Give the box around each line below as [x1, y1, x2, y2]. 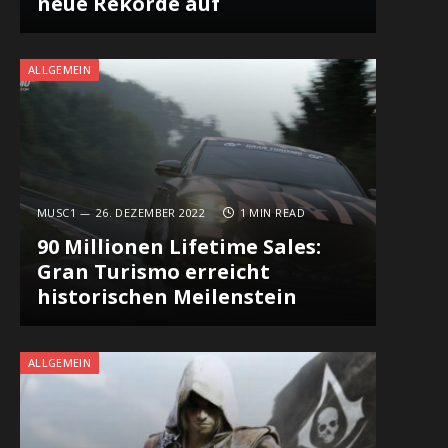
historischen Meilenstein [36, 283, 297, 311]
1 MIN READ [239, 205, 305, 221]
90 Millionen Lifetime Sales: [36, 233, 321, 261]
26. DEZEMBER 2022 [95, 205, 206, 221]
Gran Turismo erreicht [36, 258, 270, 286]
